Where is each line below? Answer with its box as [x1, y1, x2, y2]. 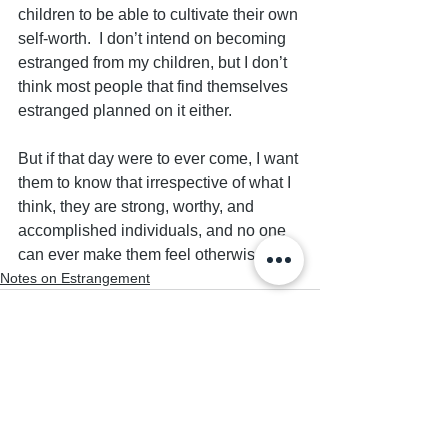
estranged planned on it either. [18, 102, 240, 119]
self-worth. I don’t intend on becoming [18, 30, 290, 47]
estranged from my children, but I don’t [18, 54, 291, 71]
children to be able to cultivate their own [18, 6, 302, 23]
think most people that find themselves [18, 78, 292, 95]
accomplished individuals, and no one [18, 222, 290, 239]
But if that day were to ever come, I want [18, 150, 302, 167]
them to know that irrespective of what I [18, 174, 295, 191]
